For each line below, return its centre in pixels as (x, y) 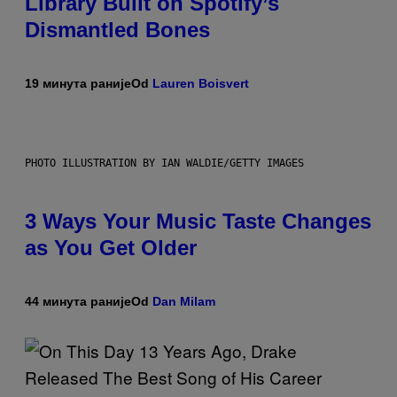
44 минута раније (78, 302)
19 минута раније (78, 84)
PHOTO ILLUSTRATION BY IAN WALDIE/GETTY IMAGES (164, 163)
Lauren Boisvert (201, 84)
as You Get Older (111, 248)
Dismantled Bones (117, 30)
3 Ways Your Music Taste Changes (198, 222)
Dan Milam (184, 302)
